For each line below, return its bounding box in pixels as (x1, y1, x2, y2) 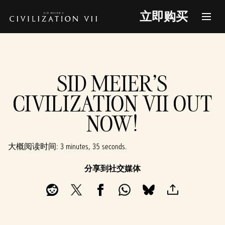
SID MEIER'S (57, 69, 168, 97)
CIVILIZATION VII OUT (13, 89, 212, 117)
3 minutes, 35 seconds (60, 141, 125, 152)
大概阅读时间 (8, 141, 56, 152)
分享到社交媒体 (84, 163, 141, 174)
